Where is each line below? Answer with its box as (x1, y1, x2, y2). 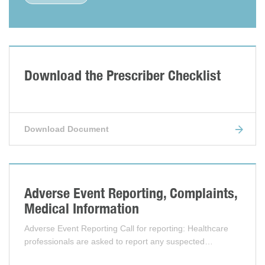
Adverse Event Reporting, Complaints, (24, 185, 237, 201)
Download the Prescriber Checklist (24, 67, 221, 83)
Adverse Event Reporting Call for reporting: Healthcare (24, 224, 228, 233)
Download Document (24, 124, 109, 134)
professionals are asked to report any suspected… (24, 237, 213, 246)
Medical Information (24, 200, 139, 216)
